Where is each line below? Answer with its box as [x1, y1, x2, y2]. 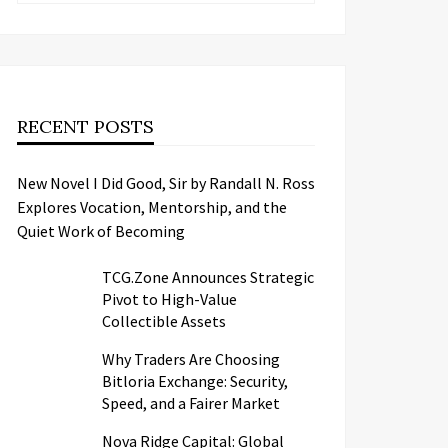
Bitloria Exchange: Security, [102, 371, 288, 391]
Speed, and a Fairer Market [102, 393, 280, 413]
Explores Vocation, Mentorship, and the [17, 197, 287, 217]
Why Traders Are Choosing [102, 349, 280, 369]
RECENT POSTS [17, 115, 154, 138]
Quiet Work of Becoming [17, 221, 185, 241]
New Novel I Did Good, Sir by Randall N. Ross [17, 173, 315, 193]
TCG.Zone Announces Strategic [102, 267, 314, 287]
